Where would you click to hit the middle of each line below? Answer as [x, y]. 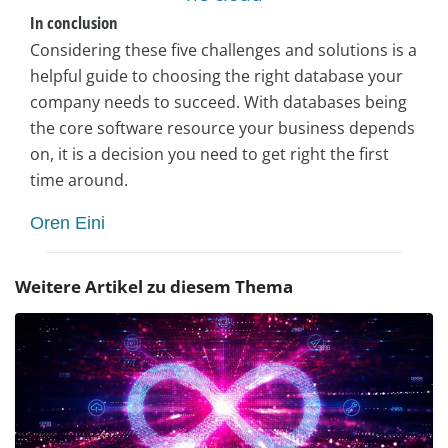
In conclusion [74, 22]
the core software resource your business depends [222, 128]
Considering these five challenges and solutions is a [223, 50]
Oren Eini [67, 223]
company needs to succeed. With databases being [218, 102]
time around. [79, 180]
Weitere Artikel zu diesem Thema [154, 287]
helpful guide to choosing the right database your [216, 76]
